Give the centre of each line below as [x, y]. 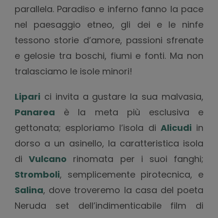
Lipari [27, 96]
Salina [29, 190]
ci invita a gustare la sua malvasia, [122, 96]
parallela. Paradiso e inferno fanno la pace [109, 9]
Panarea [35, 112]
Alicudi [176, 127]
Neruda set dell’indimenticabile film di [109, 205]
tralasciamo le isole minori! [74, 71]
